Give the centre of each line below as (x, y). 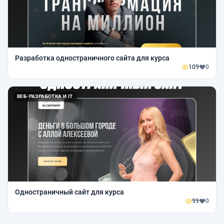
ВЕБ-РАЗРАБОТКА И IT (45, 96)
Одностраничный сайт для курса (69, 192)
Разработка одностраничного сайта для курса (92, 58)
